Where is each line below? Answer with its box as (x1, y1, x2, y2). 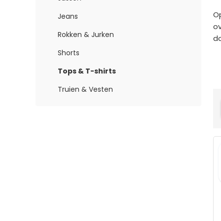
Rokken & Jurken (58, 29, 114, 39)
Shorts (58, 47, 79, 58)
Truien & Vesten (58, 84, 113, 94)
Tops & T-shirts (58, 66, 116, 76)
